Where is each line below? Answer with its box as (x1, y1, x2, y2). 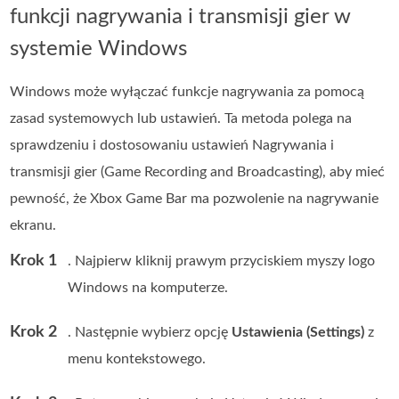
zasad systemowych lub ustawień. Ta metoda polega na (10, 110, 353, 126)
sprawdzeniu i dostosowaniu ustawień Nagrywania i (10, 137, 335, 152)
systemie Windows (10, 37, 188, 60)
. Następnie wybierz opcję (68, 324, 232, 339)
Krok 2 (10, 323, 58, 340)
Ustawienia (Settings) (232, 324, 365, 339)
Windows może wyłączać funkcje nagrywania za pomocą (10, 84, 365, 99)
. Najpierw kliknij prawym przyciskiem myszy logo (68, 253, 376, 268)
